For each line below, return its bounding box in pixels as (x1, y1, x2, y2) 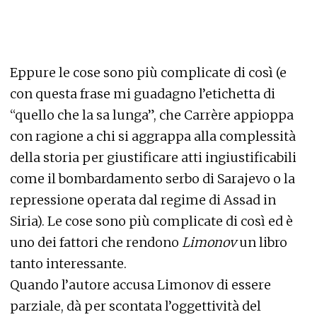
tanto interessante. (10, 255, 127, 272)
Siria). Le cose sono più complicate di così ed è (10, 213, 293, 229)
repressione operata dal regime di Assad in (10, 192, 276, 208)
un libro (239, 234, 287, 250)
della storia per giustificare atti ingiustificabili (10, 149, 296, 166)
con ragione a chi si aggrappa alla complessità (10, 128, 296, 144)
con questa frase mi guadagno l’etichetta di (10, 86, 275, 102)
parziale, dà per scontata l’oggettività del (10, 298, 261, 314)
